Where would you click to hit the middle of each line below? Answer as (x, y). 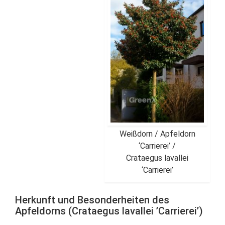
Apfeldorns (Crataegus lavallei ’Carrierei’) (109, 211)
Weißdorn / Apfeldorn (157, 134)
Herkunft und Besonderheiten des (92, 200)
